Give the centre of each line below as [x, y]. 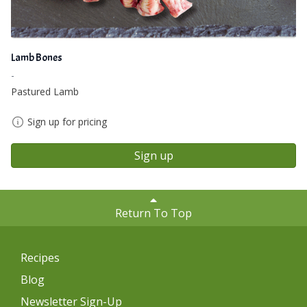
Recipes [40, 257]
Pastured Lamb [45, 91]
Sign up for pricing [67, 121]
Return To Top [153, 213]
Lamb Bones [37, 57]
